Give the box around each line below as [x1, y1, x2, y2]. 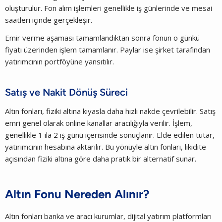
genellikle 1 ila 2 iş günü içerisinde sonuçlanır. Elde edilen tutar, [5, 129, 215, 140]
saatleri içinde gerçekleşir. [5, 14, 94, 25]
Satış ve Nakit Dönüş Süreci [5, 86, 128, 98]
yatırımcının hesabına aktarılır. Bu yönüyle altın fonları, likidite [5, 141, 206, 152]
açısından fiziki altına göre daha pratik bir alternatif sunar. [5, 153, 196, 164]
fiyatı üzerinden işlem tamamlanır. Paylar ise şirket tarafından [5, 44, 210, 55]
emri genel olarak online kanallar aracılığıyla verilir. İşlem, [5, 117, 192, 128]
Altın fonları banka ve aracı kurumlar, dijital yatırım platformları [5, 211, 212, 221]
